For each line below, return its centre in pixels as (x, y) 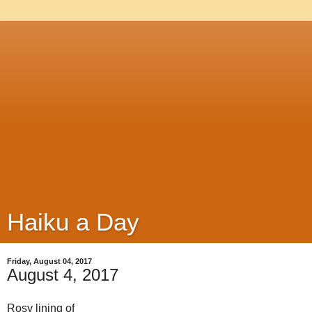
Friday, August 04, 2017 (49, 261)
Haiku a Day (73, 222)
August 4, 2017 (63, 275)
